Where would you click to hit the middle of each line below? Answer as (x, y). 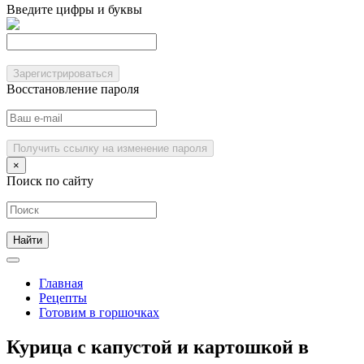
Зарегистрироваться (63, 74)
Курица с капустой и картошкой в (158, 347)
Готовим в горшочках (99, 312)
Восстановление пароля (73, 89)
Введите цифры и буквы (74, 9)
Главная (61, 283)
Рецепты (63, 298)
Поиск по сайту (50, 181)
